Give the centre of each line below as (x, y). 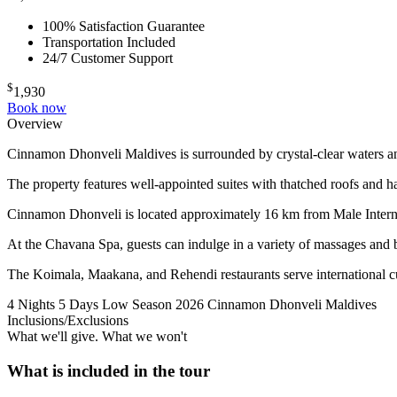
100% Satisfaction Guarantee (124, 26)
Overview (35, 123)
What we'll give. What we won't (97, 336)
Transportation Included (109, 42)
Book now (37, 107)
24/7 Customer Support (108, 58)
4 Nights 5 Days (53, 304)
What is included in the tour (109, 370)
